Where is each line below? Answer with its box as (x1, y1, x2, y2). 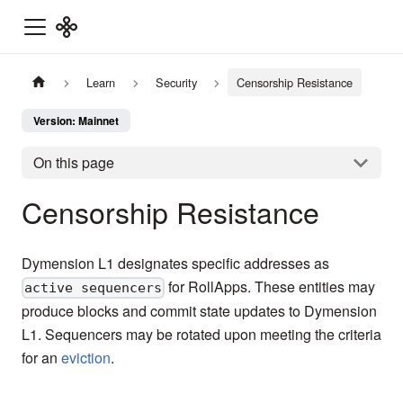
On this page (32, 152, 114, 174)
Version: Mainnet (33, 112, 119, 130)
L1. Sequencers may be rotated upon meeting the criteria (22, 324, 381, 345)
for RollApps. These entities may (165, 275, 376, 297)
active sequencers (24, 280, 163, 297)
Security (155, 74, 197, 92)
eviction (61, 347, 111, 369)
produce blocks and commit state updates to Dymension (22, 300, 377, 322)
